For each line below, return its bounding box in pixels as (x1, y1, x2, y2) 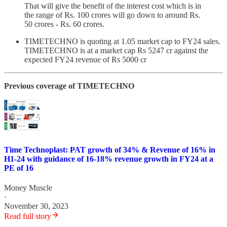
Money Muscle (4, 183, 52, 192)
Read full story (4, 211, 51, 220)
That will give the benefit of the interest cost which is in (24, 2, 201, 11)
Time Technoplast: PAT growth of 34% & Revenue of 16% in (4, 145, 215, 154)
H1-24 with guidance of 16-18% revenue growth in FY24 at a (4, 154, 213, 163)
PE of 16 (4, 163, 33, 172)
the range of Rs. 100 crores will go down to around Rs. (24, 11, 200, 20)
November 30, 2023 (4, 201, 68, 210)
